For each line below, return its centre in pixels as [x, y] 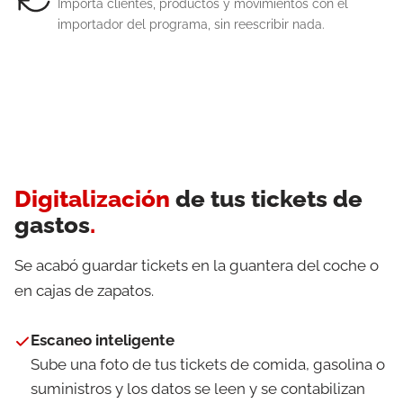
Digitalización [92, 199]
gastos [52, 225]
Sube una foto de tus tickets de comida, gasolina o [208, 364]
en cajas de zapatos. [84, 291]
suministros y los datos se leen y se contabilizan [198, 389]
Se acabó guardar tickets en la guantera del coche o [197, 265]
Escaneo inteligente [103, 340]
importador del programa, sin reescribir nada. [191, 24]
